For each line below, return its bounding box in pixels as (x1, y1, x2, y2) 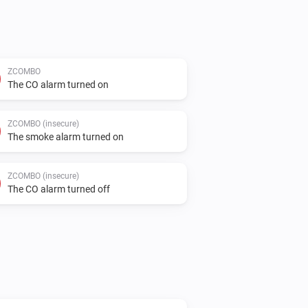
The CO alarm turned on (8, 78, 109, 90)
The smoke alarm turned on (8, 131, 124, 142)
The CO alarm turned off (8, 183, 110, 195)
